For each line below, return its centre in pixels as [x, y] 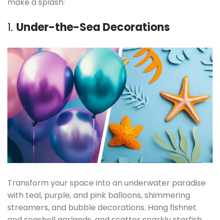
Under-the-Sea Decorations [93, 27]
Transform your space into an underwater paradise [107, 183]
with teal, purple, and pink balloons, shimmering [99, 195]
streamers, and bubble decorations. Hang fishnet [102, 208]
